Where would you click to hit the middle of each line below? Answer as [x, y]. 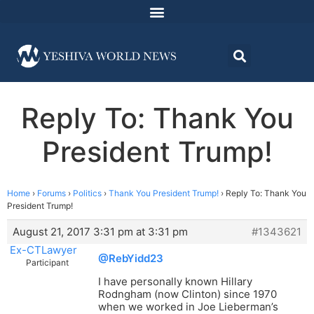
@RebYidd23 [131, 259]
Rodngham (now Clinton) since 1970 [187, 294]
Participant [47, 263]
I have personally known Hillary [175, 282]
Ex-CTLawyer [43, 250]
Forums [52, 193]
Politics [87, 193]
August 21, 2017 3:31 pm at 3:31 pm [100, 232]
